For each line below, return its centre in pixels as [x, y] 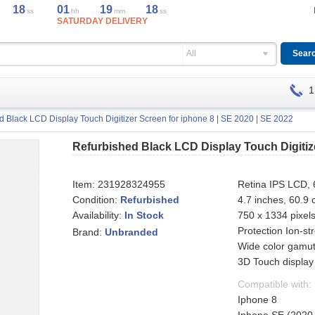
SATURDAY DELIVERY [102, 21]
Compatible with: [275, 284]
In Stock [144, 216]
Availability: [99, 215]
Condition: [97, 200]
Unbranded [132, 232]
